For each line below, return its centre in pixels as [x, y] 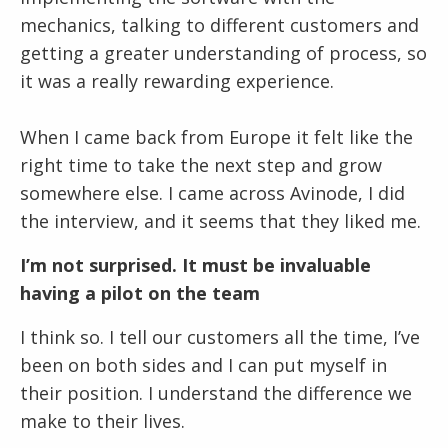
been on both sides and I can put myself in [203, 365]
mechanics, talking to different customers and [219, 25]
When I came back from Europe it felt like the [216, 137]
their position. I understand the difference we [216, 393]
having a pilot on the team [140, 293]
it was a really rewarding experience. [177, 81]
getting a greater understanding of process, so [223, 53]
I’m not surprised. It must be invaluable [195, 265]
